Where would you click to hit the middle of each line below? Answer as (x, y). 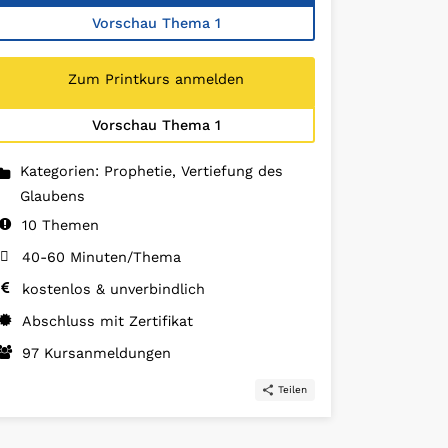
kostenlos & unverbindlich (113, 289)
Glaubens (53, 196)
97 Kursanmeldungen (96, 353)
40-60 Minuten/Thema (101, 257)
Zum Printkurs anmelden (156, 79)
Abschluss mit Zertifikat (107, 321)
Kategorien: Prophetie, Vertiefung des (152, 171)
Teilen (292, 390)
